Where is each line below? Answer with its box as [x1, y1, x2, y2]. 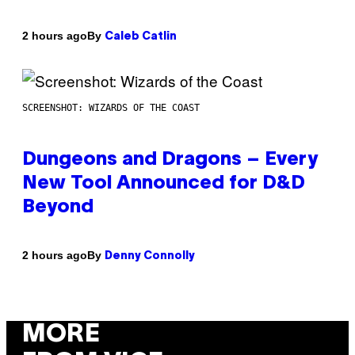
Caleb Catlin [105, 31, 177, 42]
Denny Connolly [105, 250, 195, 261]
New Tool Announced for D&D [22, 174, 305, 193]
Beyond [22, 198, 94, 216]
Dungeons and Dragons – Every [22, 151, 318, 169]
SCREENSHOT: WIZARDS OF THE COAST [22, 101, 200, 113]
